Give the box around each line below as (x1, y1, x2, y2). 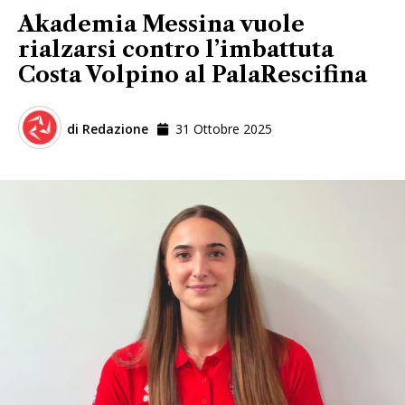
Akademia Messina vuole (18, 10, 305, 37)
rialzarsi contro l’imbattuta (18, 35, 334, 62)
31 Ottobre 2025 (175, 120, 272, 138)
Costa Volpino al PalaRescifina (18, 61, 367, 88)
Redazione (79, 120, 148, 138)
